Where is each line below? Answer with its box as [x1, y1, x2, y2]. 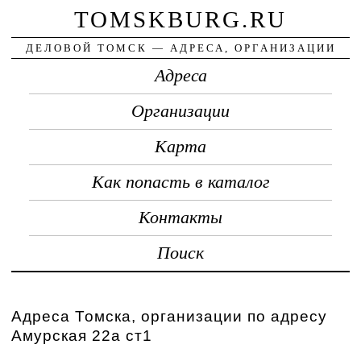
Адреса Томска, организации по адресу [11, 307, 328, 325]
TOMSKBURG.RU [74, 6, 287, 32]
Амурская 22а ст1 [11, 326, 153, 344]
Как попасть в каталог [91, 172, 270, 192]
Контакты [139, 207, 222, 227]
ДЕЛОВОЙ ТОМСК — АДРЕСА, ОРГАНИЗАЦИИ [25, 41, 336, 54]
